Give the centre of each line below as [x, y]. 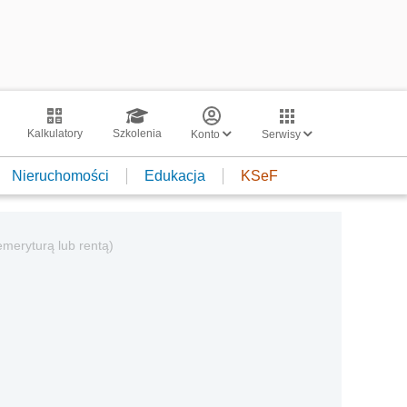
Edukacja [175, 175]
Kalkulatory [55, 134]
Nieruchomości [60, 175]
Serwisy [283, 134]
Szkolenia [137, 134]
